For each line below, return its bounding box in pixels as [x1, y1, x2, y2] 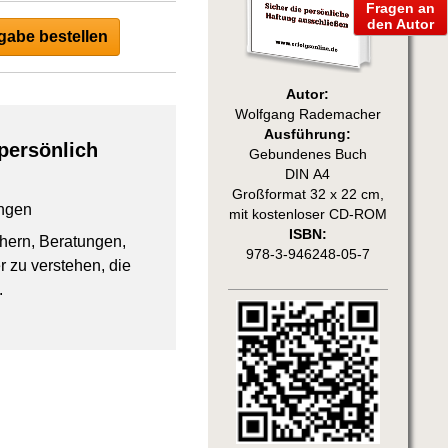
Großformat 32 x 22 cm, [231, 186, 384, 202]
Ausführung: [264, 126, 352, 142]
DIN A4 [285, 166, 331, 182]
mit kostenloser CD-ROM [228, 206, 387, 222]
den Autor [367, 15, 434, 32]
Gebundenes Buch [248, 146, 367, 162]
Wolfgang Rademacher [234, 106, 381, 122]
